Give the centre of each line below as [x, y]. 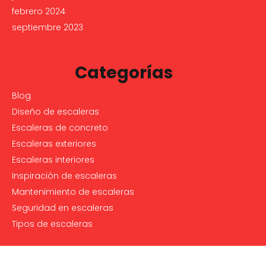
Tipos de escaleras [52, 224]
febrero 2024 [39, 11]
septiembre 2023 [47, 27]
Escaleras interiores [53, 159]
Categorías [123, 72]
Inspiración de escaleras [64, 175]
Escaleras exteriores [54, 143]
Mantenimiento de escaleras [73, 191]
